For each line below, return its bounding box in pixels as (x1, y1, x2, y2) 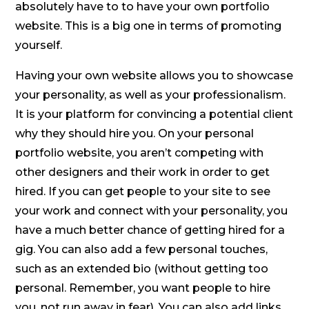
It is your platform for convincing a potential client (15, 108, 294, 121)
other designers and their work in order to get (15, 166, 270, 179)
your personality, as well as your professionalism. (15, 88, 286, 102)
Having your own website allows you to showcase (15, 69, 294, 83)
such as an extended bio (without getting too (15, 262, 269, 276)
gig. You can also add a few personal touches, (15, 243, 268, 257)
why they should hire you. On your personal (15, 127, 255, 141)
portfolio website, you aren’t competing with (15, 146, 264, 160)
